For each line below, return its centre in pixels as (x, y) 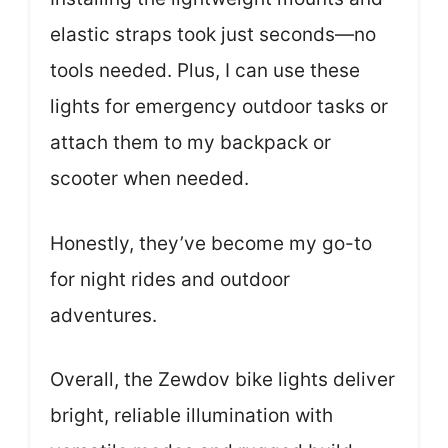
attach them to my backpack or (190, 142)
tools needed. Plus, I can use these (205, 70)
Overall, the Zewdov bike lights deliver (222, 379)
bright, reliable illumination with (191, 415)
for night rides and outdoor (170, 279)
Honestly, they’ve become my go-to (211, 243)
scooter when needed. (149, 178)
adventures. (103, 315)
